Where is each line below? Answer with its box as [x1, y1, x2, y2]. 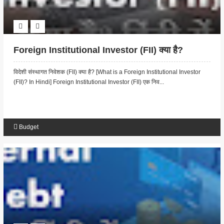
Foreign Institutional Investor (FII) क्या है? [13, 45, 183, 55]
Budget [18, 123, 38, 131]
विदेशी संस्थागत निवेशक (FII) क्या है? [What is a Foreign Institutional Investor [13, 68, 200, 76]
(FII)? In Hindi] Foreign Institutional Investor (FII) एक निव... [13, 78, 164, 86]
